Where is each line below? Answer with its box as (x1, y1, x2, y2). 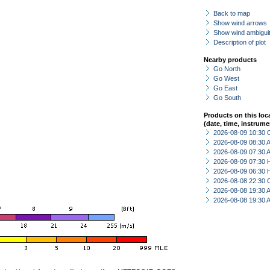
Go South (213, 94, 241, 101)
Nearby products (204, 56, 257, 63)
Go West (213, 75, 239, 82)
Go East (213, 84, 237, 92)
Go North (213, 65, 240, 72)
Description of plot (213, 39, 266, 46)
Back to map (213, 10, 250, 17)
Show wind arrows (213, 19, 267, 27)
